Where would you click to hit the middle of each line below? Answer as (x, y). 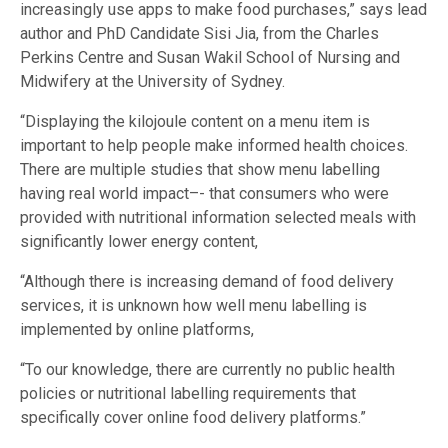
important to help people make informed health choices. (214, 146)
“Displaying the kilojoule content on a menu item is (195, 122)
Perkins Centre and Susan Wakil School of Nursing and (210, 58)
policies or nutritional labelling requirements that (188, 394)
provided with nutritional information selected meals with (218, 218)
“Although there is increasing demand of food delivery (207, 282)
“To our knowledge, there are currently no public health (207, 370)
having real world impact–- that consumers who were (204, 194)
